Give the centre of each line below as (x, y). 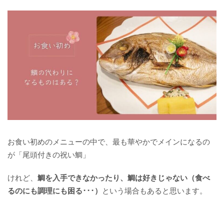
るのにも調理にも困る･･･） (55, 191)
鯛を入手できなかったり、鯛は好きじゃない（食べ (124, 178)
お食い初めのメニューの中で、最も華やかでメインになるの (109, 141)
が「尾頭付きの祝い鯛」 (49, 154)
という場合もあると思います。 (154, 190)
